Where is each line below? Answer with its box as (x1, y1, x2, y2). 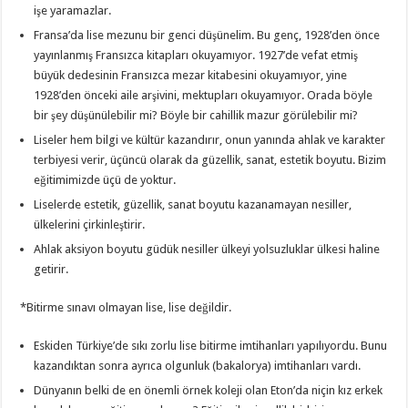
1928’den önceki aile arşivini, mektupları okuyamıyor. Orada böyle (34, 87, 373, 102)
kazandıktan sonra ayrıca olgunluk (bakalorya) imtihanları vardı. (34, 358, 362, 372)
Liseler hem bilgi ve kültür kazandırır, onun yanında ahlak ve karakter (34, 132, 386, 147)
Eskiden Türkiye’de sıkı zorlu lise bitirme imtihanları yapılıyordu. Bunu (34, 338, 388, 352)
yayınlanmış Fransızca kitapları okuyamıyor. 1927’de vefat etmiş (34, 47, 359, 62)
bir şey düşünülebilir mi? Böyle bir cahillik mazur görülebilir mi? (34, 107, 359, 122)
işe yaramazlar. (34, 3, 112, 17)
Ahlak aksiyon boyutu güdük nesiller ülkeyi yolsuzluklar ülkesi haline (34, 241, 381, 256)
